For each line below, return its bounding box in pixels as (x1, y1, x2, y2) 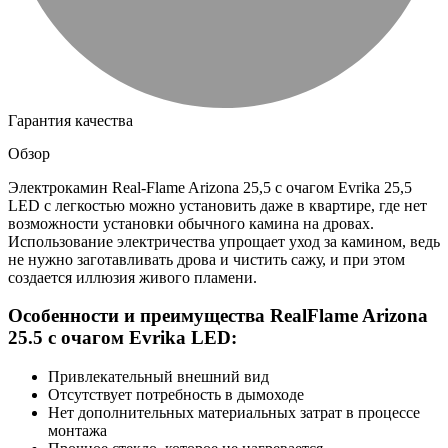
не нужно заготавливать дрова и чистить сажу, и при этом (8, 250, 405, 268)
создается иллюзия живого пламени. (8, 268, 257, 286)
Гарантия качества (8, 111, 133, 129)
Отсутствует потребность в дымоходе (48, 386, 304, 404)
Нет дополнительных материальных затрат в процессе (48, 404, 420, 422)
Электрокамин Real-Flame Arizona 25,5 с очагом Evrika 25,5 (8, 178, 412, 196)
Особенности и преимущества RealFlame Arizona (8, 305, 428, 327)
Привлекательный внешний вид (48, 368, 269, 386)
